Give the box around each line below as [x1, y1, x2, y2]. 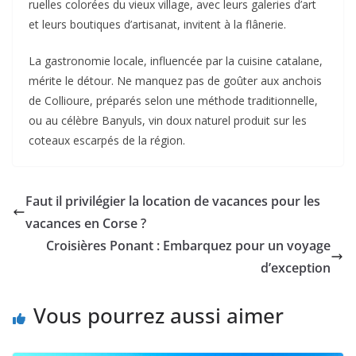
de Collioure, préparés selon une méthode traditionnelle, [29, 93, 318, 109]
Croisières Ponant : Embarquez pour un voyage [46, 237, 331, 255]
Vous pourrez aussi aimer [33, 301, 284, 331]
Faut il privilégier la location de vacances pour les [25, 192, 320, 211]
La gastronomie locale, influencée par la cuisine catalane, [29, 53, 323, 69]
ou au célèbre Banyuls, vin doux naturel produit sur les [29, 113, 307, 129]
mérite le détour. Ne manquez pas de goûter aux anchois [29, 73, 322, 89]
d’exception [261, 259, 331, 277]
